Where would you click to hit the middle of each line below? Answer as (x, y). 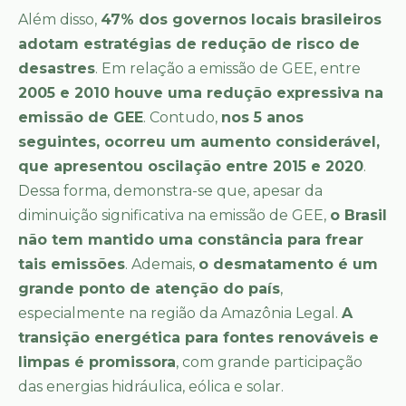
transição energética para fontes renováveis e (198, 338)
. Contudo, (182, 118)
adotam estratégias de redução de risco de (189, 44)
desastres (57, 69)
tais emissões (72, 265)
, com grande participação (269, 362)
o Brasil (358, 216)
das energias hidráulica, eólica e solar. (151, 387)
